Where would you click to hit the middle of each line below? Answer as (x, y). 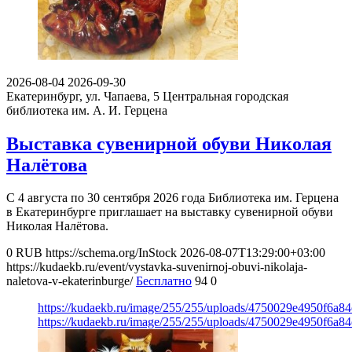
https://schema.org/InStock (111, 253)
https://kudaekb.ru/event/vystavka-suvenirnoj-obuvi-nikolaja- (157, 267)
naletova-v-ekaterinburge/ (70, 281)
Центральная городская (225, 96)
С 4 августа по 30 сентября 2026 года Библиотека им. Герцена (172, 198)
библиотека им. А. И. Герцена (87, 110)
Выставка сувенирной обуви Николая (169, 143)
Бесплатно (164, 281)
